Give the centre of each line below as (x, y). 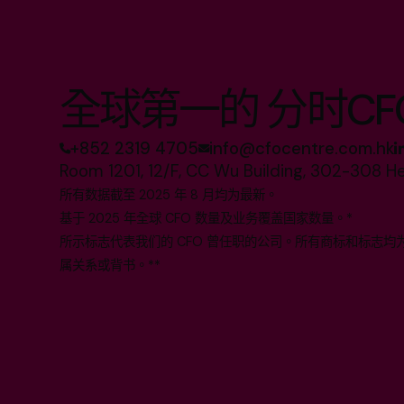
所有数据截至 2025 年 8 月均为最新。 (169, 194)
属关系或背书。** (110, 265)
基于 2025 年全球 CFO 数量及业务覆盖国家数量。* (207, 218)
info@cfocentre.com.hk (302, 148)
